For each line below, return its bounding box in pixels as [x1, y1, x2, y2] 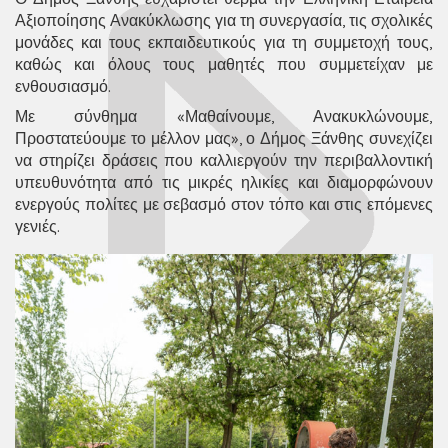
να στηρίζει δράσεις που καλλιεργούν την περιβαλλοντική [15, 149, 433, 170]
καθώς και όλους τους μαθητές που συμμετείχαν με [15, 53, 433, 74]
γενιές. [15, 215, 60, 236]
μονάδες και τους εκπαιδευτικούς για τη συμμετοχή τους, [15, 31, 433, 52]
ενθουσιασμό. [15, 75, 111, 96]
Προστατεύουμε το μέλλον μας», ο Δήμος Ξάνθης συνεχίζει [15, 127, 433, 148]
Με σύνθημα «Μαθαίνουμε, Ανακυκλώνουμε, [15, 105, 433, 126]
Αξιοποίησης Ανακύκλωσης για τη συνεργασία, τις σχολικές [15, 9, 433, 30]
